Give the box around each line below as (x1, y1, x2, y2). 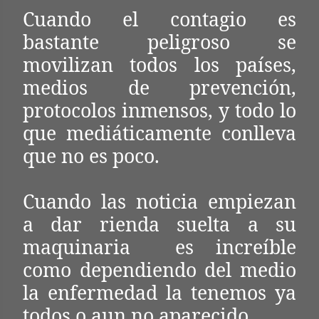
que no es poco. (23, 143, 159, 169)
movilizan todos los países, (23, 52, 296, 78)
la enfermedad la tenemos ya (23, 280, 296, 305)
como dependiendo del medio (23, 257, 296, 283)
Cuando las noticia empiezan (23, 189, 296, 214)
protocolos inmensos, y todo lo (23, 98, 296, 123)
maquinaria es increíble (23, 234, 296, 260)
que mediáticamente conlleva (23, 120, 296, 146)
